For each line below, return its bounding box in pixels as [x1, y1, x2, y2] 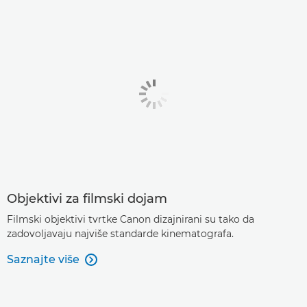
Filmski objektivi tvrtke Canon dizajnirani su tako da [7, 213, 254, 225]
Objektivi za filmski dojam [7, 191, 167, 206]
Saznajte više [7, 253, 79, 266]
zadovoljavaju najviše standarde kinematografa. [7, 228, 234, 240]
